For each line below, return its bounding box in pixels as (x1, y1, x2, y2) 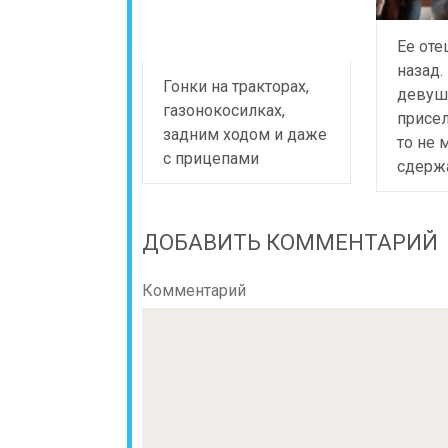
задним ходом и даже (163, 124, 327, 144)
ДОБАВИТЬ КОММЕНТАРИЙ (142, 229, 438, 255)
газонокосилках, (163, 100, 285, 120)
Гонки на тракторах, (163, 76, 309, 96)
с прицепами (163, 148, 259, 168)
